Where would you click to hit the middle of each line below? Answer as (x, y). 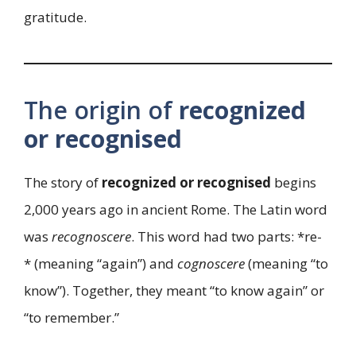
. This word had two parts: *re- (226, 237)
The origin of (101, 110)
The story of (63, 183)
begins (294, 183)
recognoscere (91, 237)
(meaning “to (286, 264)
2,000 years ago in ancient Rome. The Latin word (176, 210)
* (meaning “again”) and (101, 264)
